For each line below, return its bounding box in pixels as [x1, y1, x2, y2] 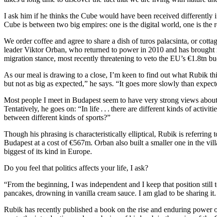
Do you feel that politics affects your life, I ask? [4, 163, 148, 172]
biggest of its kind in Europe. [4, 147, 92, 155]
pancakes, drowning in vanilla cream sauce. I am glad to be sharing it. [4, 188, 216, 197]
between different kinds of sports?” [4, 113, 110, 122]
